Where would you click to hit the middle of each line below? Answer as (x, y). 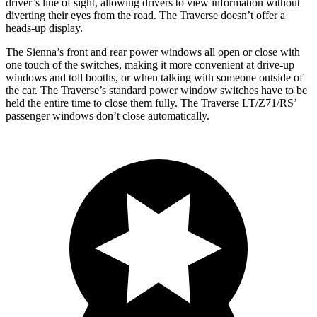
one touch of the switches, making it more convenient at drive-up (150, 64)
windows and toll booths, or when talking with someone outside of (154, 77)
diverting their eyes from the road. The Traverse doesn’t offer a (145, 15)
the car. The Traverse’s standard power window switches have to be (156, 90)
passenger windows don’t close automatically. (108, 115)
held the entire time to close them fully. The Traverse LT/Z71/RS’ (151, 103)
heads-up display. (44, 28)
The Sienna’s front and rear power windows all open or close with (153, 52)
